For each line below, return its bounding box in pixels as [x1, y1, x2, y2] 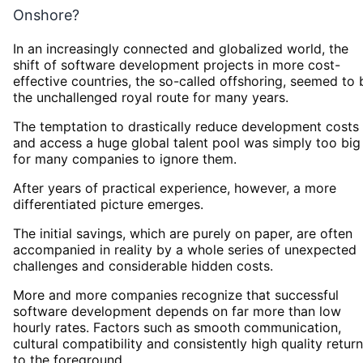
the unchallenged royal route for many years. [13, 88, 288, 105]
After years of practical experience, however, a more [13, 179, 336, 196]
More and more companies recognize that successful [13, 286, 339, 303]
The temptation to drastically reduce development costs [13, 117, 359, 135]
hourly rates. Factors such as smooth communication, [13, 318, 341, 335]
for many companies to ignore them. [13, 150, 237, 167]
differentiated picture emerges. [13, 195, 203, 212]
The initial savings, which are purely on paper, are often [13, 224, 352, 241]
